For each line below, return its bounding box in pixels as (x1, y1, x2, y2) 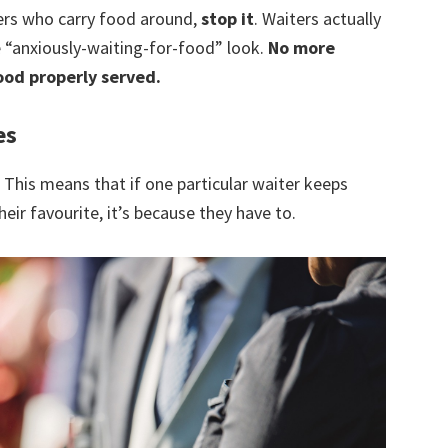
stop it (201, 7, 254, 31)
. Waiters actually (254, 7, 381, 31)
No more (268, 36, 335, 60)
